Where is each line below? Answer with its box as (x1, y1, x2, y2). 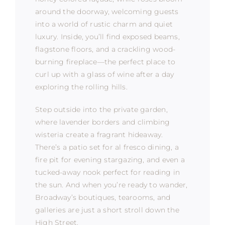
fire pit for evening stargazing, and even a (35, 155, 185, 164)
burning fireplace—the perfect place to (35, 57, 175, 66)
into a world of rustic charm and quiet (35, 19, 173, 29)
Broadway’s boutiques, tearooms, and (35, 192, 171, 202)
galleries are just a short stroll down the (35, 205, 179, 214)
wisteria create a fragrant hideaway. (35, 130, 163, 139)
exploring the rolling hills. (35, 82, 128, 91)
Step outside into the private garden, (35, 104, 168, 114)
